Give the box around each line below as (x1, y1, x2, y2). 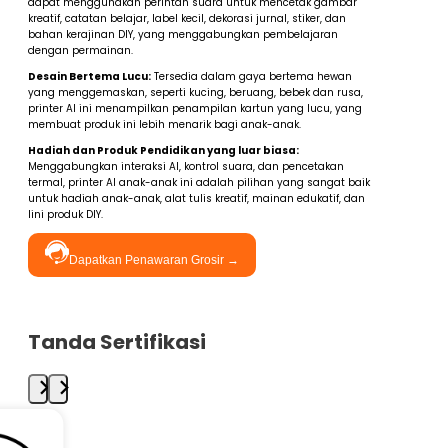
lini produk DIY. (28, 207, 103, 223)
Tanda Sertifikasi (28, 328, 206, 357)
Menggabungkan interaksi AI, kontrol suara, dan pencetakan (28, 159, 344, 175)
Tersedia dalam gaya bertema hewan (151, 69, 352, 85)
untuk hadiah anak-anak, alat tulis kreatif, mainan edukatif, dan (28, 191, 365, 207)
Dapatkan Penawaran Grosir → (69, 253, 239, 268)
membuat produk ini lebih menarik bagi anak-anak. (28, 117, 301, 133)
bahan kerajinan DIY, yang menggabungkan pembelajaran (28, 27, 338, 43)
